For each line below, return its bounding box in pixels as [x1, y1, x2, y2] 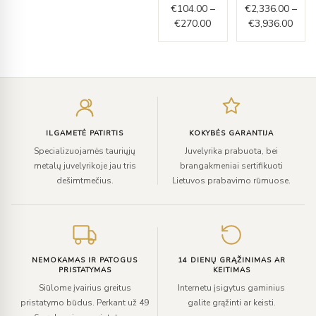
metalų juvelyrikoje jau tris [33, 160, 136, 172]
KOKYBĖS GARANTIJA [189, 128, 274, 139]
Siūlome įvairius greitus [38, 282, 131, 294]
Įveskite [12, 77, 43, 90]
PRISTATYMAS [58, 265, 111, 276]
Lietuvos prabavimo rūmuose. [172, 175, 291, 187]
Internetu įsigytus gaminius [178, 282, 285, 294]
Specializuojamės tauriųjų [34, 145, 135, 157]
